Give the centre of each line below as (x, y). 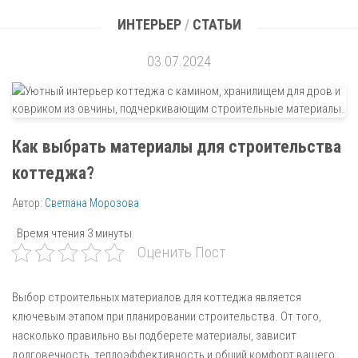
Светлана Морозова (92, 203)
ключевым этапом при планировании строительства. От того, (167, 316)
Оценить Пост (181, 252)
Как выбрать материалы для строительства (177, 147)
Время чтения (48, 233)
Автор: (28, 203)
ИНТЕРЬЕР (149, 24)
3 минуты (108, 233)
